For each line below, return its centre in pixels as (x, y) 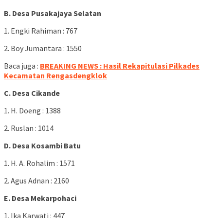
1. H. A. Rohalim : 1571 (39, 163)
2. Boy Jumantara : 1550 (43, 48)
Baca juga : (22, 66)
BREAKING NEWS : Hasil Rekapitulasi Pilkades (120, 66)
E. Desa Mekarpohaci (40, 198)
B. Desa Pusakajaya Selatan (53, 13)
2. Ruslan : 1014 (29, 128)
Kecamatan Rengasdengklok (55, 76)
